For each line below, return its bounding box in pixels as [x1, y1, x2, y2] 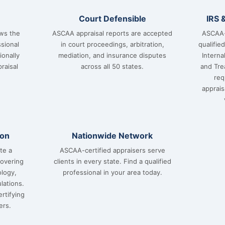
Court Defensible [78, 14, 146, 24]
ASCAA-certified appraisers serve [59, 146, 165, 154]
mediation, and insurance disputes [58, 51, 167, 59]
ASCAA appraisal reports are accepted [52, 29, 173, 37]
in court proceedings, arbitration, [60, 40, 164, 48]
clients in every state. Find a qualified [53, 157, 171, 165]
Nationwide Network [72, 131, 153, 141]
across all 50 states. [81, 62, 144, 70]
